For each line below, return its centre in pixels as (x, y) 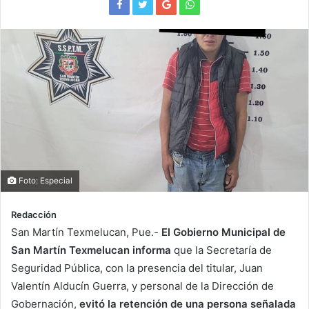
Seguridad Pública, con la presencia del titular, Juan (137, 268)
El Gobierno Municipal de (223, 232)
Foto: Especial (44, 180)
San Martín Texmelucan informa (91, 250)
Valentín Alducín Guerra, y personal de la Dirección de (142, 286)
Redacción (34, 214)
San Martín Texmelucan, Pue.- (86, 232)
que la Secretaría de (221, 250)
